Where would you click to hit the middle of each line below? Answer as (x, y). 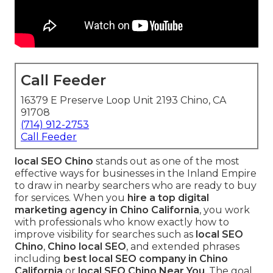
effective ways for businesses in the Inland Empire (136, 174)
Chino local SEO (87, 247)
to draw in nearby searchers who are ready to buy (136, 186)
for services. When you (71, 198)
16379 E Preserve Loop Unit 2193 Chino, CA (123, 101)
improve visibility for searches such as (105, 235)
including (39, 259)
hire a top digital (168, 198)
